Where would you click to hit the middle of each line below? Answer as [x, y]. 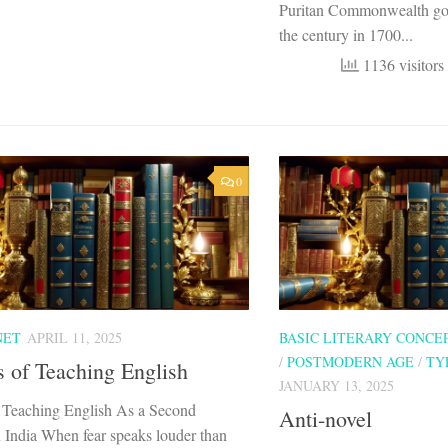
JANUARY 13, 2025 [336, 386]
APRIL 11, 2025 [74, 338]
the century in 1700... [346, 34]
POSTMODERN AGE [350, 362]
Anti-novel [325, 419]
